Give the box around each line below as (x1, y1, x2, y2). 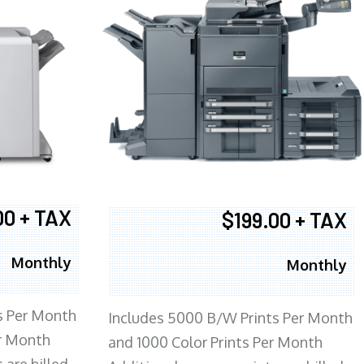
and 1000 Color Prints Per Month (107, 333, 323, 352)
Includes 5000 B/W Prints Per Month (107, 309, 353, 327)
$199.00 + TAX (222, 207, 347, 233)
